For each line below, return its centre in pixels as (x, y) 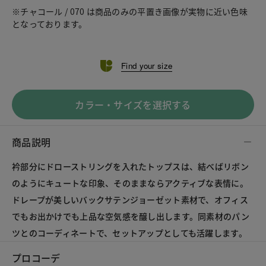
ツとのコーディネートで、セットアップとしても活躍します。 (129, 232)
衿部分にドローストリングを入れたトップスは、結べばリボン (130, 166)
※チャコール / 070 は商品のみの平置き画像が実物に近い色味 (130, 11)
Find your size (147, 65)
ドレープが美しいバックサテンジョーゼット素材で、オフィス (130, 199)
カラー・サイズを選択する (133, 104)
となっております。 (50, 23)
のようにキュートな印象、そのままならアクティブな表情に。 (130, 183)
